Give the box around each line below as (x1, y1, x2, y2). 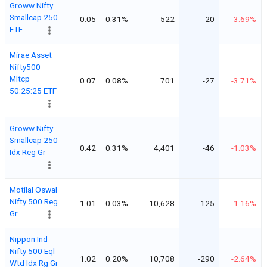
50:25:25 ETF (10, 85, 57, 95)
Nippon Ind (10, 234, 48, 244)
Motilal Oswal (10, 184, 57, 194)
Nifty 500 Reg (10, 196, 58, 206)
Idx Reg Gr (10, 147, 46, 157)
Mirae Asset (10, 49, 52, 60)
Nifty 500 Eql (10, 246, 55, 256)
